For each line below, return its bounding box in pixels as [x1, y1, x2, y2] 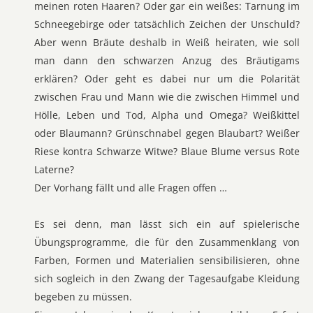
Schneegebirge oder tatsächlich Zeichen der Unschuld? [34, 17, 300, 31]
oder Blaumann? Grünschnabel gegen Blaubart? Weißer [34, 126, 300, 140]
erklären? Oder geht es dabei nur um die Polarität [34, 72, 300, 85]
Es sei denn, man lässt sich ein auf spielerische [34, 217, 300, 231]
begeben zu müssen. [34, 290, 132, 303]
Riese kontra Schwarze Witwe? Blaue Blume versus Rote [34, 145, 300, 158]
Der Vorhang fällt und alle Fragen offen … [34, 181, 227, 194]
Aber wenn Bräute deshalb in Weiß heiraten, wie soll [34, 36, 300, 49]
